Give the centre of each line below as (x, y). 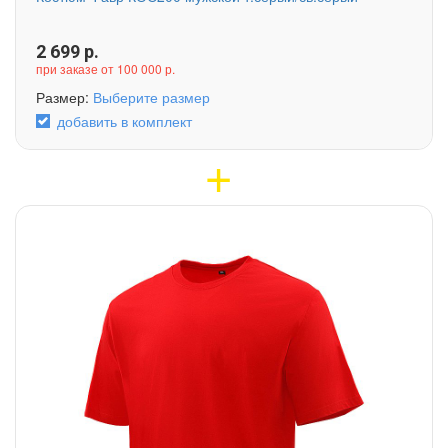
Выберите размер (151, 96)
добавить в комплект (124, 120)
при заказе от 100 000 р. (105, 68)
